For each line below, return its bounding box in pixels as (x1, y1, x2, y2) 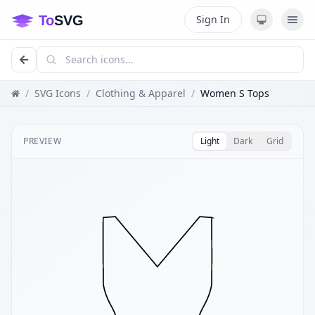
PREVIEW (23, 135, 62, 147)
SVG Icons (34, 86, 81, 100)
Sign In (196, 13, 230, 26)
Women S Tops (200, 86, 269, 100)
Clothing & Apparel (96, 86, 186, 100)
